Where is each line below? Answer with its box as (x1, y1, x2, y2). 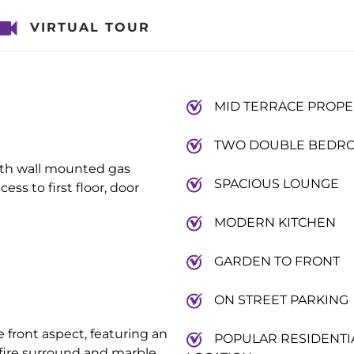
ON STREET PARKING (213, 292, 348, 307)
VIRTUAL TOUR (30, 20, 150, 35)
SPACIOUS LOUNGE (213, 176, 339, 191)
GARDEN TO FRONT (213, 254, 340, 269)
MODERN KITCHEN (213, 215, 336, 230)
